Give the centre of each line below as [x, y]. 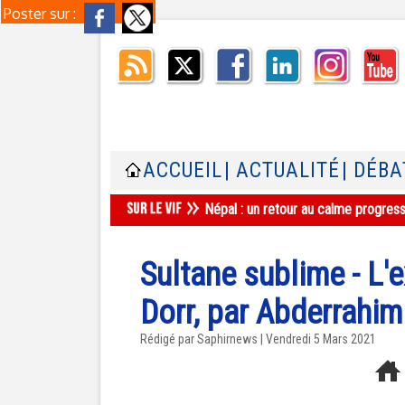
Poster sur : [42, 14]
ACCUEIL [183, 170]
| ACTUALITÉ [282, 170]
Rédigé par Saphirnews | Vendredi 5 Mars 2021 [258, 339]
